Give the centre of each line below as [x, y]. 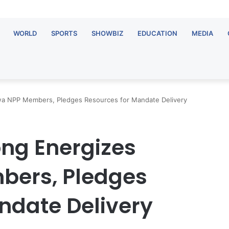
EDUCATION [157, 33]
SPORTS [64, 33]
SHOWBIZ [107, 33]
